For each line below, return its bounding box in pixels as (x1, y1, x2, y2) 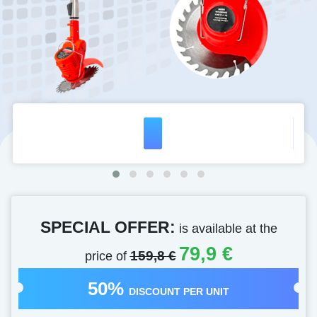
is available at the (175, 220, 277, 236)
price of (84, 248, 130, 263)
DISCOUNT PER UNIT (129, 285, 229, 297)
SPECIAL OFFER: (40, 217, 175, 236)
